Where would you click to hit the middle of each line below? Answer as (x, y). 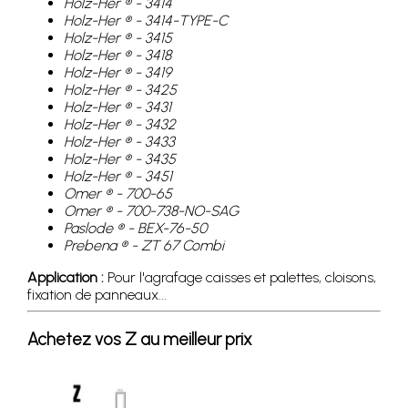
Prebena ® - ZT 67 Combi (144, 245)
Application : (66, 277)
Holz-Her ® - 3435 (120, 158)
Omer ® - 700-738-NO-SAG (151, 210)
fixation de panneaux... (97, 294)
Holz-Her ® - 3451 (118, 176)
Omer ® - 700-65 (118, 193)
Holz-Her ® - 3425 (120, 89)
